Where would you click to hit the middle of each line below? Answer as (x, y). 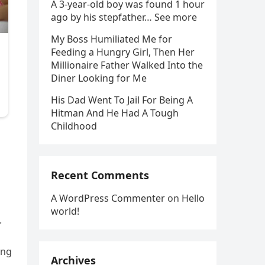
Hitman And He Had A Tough (115, 113)
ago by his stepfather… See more (124, 17)
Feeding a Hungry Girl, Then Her (123, 52)
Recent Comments (100, 175)
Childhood (74, 126)
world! (65, 211)
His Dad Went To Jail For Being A (122, 100)
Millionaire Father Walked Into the (127, 65)
